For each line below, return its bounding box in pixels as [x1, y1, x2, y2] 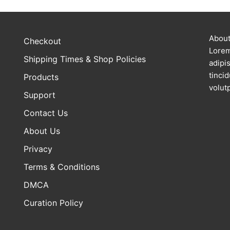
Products [23, 72, 59, 83]
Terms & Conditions [23, 162, 100, 172]
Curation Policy [23, 198, 83, 208]
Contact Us [23, 108, 68, 119]
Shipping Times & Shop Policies [23, 54, 146, 65]
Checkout [23, 36, 61, 47]
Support [23, 90, 55, 101]
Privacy [23, 144, 52, 155]
